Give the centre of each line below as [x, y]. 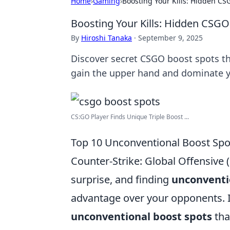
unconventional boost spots [141, 216]
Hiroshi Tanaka [107, 38]
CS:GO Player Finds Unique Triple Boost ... [130, 117]
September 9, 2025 [170, 38]
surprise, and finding [121, 179]
